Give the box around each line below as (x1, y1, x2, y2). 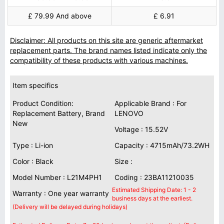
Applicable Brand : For (114, 99, 186, 107)
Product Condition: (12, 99, 73, 107)
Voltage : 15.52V (114, 125, 168, 133)
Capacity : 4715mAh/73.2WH (114, 141, 209, 149)
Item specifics (12, 81, 58, 89)
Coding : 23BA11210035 (114, 173, 194, 181)
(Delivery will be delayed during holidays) (12, 203, 127, 210)
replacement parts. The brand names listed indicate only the (10, 46, 207, 54)
